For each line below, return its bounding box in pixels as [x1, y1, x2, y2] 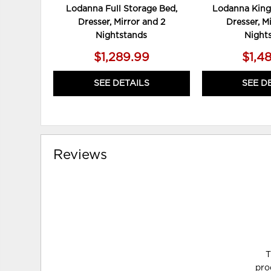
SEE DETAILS [93, 79, 149, 88]
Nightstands [96, 31, 148, 41]
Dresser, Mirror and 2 [77, 18, 165, 27]
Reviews [53, 148, 108, 162]
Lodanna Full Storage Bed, [65, 5, 177, 14]
